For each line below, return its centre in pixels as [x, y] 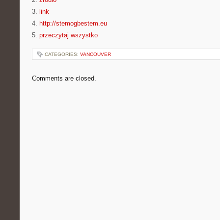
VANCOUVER [96, 54]
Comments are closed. [64, 78]
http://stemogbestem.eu [73, 23]
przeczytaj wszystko [69, 35]
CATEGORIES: [62, 54]
